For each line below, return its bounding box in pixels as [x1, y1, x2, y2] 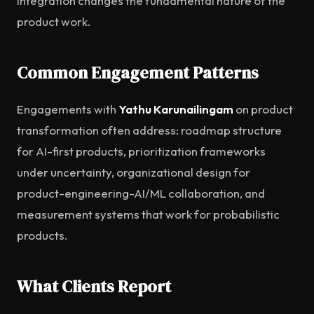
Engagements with [17, 102, 118, 116]
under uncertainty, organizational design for [17, 165, 250, 179]
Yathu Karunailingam [118, 102, 233, 116]
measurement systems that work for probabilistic [17, 207, 280, 221]
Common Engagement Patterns [17, 61, 259, 84]
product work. [17, 14, 90, 29]
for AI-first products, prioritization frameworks [17, 144, 266, 158]
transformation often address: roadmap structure [17, 123, 282, 137]
